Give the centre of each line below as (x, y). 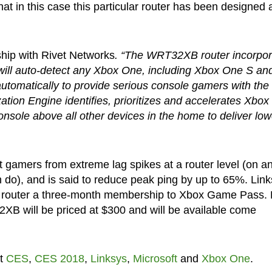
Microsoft (155, 258)
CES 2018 (59, 258)
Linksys (108, 258)
